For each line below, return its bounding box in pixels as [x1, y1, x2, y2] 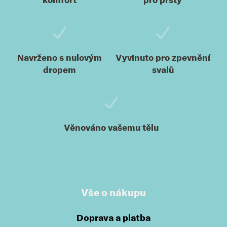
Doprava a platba [77, 212, 150, 224]
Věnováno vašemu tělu [63, 122, 159, 134]
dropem [43, 64, 76, 76]
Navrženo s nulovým [17, 52, 102, 64]
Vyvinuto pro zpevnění [115, 52, 210, 64]
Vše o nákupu [81, 186, 146, 199]
